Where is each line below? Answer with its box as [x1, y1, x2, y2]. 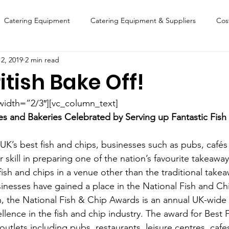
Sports [173, 97, 194, 107]
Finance [11, 56, 36, 66]
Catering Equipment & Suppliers [90, 15, 196, 25]
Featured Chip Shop [57, 56, 123, 66]
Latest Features [103, 97, 152, 107]
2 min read [25, 55, 59, 64]
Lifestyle [57, 97, 82, 107]
